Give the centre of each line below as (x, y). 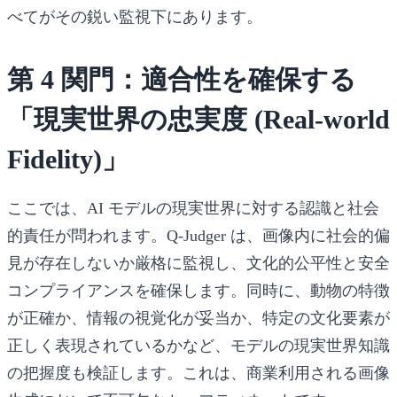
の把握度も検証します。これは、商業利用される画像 (198, 373)
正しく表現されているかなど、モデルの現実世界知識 (198, 345)
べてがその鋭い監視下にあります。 (135, 16)
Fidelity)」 (68, 159)
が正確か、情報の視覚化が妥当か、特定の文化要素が (198, 318)
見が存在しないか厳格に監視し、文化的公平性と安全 (198, 263)
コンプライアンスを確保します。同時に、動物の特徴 (198, 290)
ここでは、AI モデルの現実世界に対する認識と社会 (193, 208)
